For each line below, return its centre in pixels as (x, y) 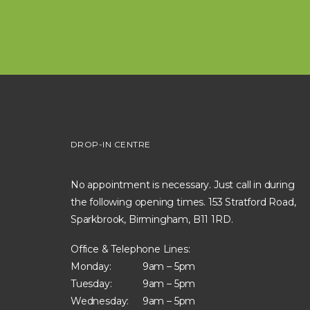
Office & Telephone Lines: (130, 249)
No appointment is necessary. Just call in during (183, 184)
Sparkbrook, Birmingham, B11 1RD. (152, 219)
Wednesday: (100, 301)
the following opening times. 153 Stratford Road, (183, 202)
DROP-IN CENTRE (111, 144)
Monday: (91, 266)
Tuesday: (91, 283)
